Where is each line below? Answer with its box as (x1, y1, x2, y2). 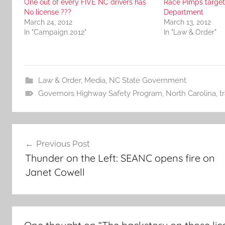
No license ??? (24, 8, 71, 16)
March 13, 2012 (163, 18, 211, 26)
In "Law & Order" (163, 28, 216, 36)
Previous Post (36, 139, 90, 149)
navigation (12, 143, 78, 158)
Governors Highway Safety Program (38, 88, 162, 98)
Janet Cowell (25, 166, 85, 179)
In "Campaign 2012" (24, 28, 86, 36)
